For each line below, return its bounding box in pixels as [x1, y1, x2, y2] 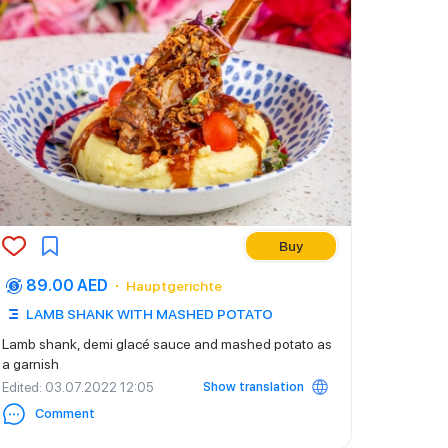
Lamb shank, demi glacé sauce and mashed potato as [2, 336, 332, 352]
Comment [35, 406, 95, 421]
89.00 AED [26, 276, 108, 295]
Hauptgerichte [126, 278, 222, 294]
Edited [2, 379, 39, 395]
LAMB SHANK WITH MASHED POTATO [26, 306, 273, 322]
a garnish [2, 356, 59, 372]
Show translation [203, 379, 304, 394]
